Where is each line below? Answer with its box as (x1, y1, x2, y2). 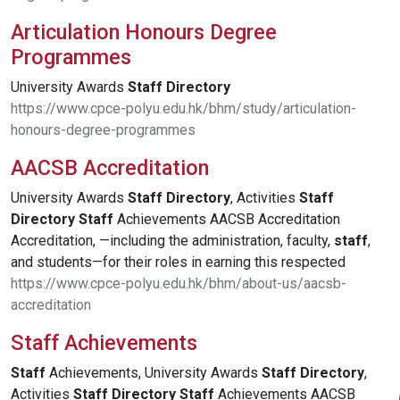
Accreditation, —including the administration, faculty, (11, 231, 334, 249)
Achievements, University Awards (46, 363, 262, 381)
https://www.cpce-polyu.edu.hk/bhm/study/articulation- (11, 99, 356, 117)
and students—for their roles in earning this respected (11, 253, 346, 271)
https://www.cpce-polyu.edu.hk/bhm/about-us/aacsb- (11, 274, 346, 292)
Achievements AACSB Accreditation (113, 210, 340, 228)
